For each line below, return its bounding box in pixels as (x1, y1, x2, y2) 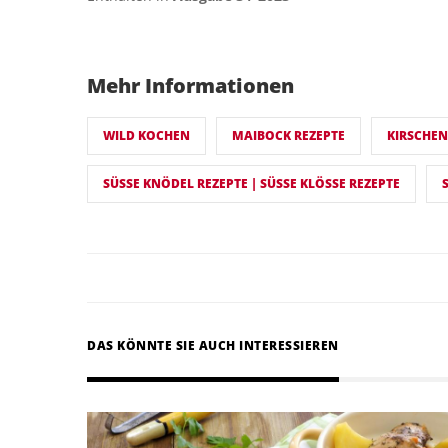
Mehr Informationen (87, 71, 294, 99)
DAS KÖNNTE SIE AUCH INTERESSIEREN (87, 336, 339, 354)
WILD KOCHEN (103, 126, 190, 144)
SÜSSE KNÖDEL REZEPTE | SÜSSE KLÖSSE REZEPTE (103, 174, 378, 192)
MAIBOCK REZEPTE (232, 126, 345, 144)
